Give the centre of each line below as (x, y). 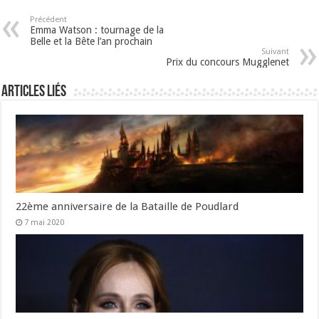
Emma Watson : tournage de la (97, 30)
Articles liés (34, 93)
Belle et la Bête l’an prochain (91, 42)
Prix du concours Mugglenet (227, 62)
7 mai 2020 (45, 223)
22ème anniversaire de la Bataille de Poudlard (127, 207)
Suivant (275, 52)
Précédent (49, 20)
